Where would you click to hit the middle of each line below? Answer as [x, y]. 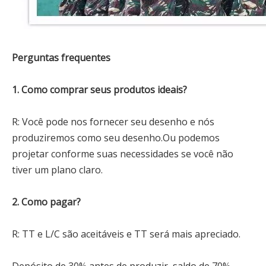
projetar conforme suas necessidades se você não [123, 154]
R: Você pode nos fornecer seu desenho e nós [113, 122]
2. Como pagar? [46, 202]
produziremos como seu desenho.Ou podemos [116, 138]
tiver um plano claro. [57, 170]
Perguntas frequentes [61, 58]
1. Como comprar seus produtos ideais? [99, 90]
